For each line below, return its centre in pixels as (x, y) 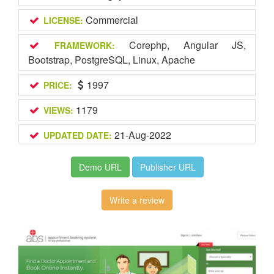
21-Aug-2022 (141, 135)
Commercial (110, 20)
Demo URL (100, 167)
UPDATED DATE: (77, 135)
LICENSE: (63, 20)
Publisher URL (168, 167)
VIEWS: (58, 110)
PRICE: (57, 85)
